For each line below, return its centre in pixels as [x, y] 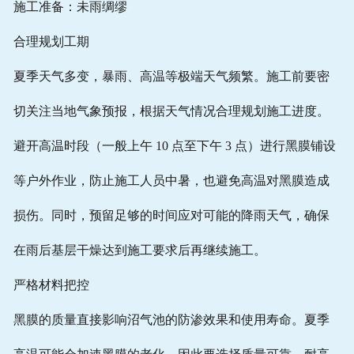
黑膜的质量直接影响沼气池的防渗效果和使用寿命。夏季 [171, 320]
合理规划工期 [51, 42]
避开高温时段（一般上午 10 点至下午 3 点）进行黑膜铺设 [174, 146]
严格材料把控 [51, 285]
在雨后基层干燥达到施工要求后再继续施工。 [139, 250]
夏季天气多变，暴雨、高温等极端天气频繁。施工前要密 [171, 77]
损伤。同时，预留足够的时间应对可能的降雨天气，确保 [171, 216]
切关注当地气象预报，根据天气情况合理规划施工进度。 [171, 111]
